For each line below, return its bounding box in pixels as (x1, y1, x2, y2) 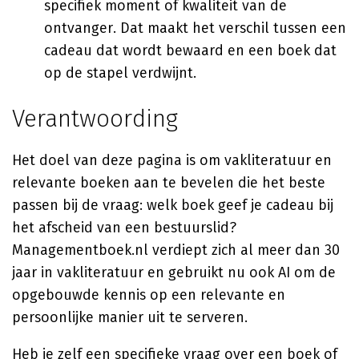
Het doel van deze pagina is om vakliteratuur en (12, 151, 332, 169)
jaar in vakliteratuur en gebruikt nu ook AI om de (12, 264, 336, 281)
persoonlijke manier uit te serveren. (12, 309, 248, 326)
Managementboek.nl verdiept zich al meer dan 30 (12, 241, 340, 259)
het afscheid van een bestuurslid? (12, 219, 236, 236)
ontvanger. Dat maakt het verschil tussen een (44, 19, 346, 37)
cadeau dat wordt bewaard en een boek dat (44, 42, 337, 59)
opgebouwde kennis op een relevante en (12, 286, 285, 304)
